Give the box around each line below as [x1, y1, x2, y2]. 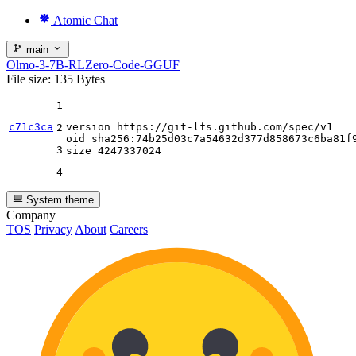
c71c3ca [9, 121, 53, 133]
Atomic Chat [53, 13, 118, 27]
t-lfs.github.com [180, 121, 282, 133]
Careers [110, 222, 148, 237]
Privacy [34, 222, 72, 237]
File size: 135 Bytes [6, 72, 105, 87]
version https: [66, 121, 155, 133]
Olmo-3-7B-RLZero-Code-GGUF [6, 58, 180, 72]
